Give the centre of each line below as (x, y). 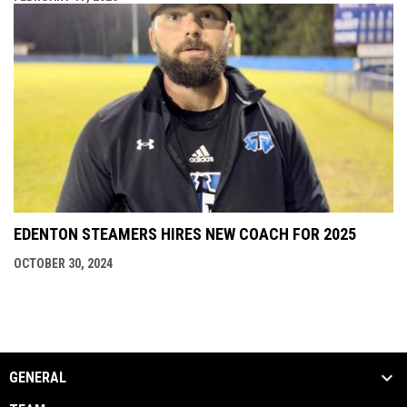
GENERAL (38, 377)
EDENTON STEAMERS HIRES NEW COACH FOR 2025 (185, 233)
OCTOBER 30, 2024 (63, 263)
